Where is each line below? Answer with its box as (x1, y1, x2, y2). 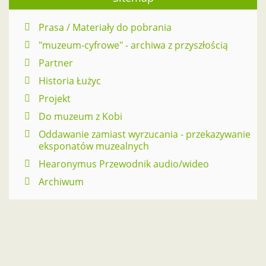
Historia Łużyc (39, 74, 101, 87)
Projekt (39, 92, 71, 105)
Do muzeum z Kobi (39, 110, 122, 123)
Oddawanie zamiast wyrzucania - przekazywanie (39, 128, 251, 141)
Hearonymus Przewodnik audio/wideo (39, 157, 209, 170)
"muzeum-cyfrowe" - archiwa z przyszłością (39, 39, 228, 52)
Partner (39, 56, 73, 69)
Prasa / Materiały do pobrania (39, 21, 172, 34)
